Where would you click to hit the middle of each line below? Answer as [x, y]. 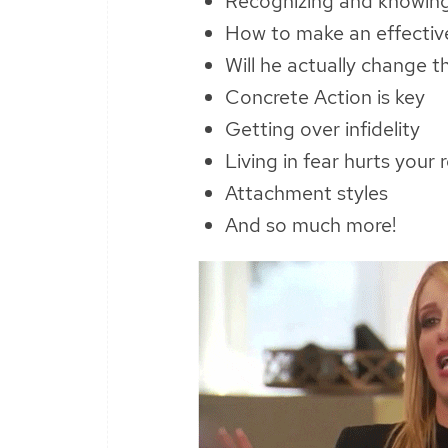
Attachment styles [306, 193]
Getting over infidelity [322, 129]
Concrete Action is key [325, 97]
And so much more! [310, 225]
